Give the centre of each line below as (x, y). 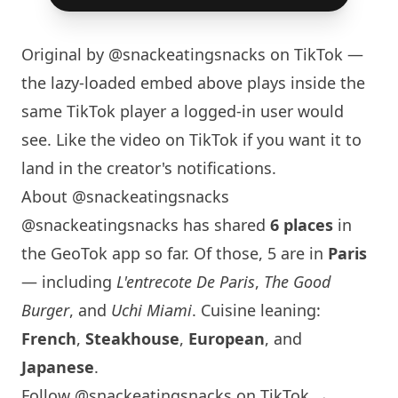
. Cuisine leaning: (256, 310)
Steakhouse (132, 338)
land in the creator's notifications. (149, 168)
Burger (45, 310)
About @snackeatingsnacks (125, 196)
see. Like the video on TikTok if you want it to (191, 139)
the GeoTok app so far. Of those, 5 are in (175, 253)
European (227, 338)
